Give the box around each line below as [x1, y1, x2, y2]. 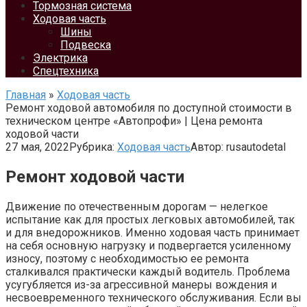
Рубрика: [69, 140, 114, 153]
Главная [5, 88, 46, 101]
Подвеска [60, 38, 111, 51]
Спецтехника [33, 64, 99, 77]
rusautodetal [226, 140, 286, 153]
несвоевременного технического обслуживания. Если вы [5, 291, 302, 304]
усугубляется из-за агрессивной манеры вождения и [5, 278, 277, 291]
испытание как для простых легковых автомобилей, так [5, 212, 295, 226]
